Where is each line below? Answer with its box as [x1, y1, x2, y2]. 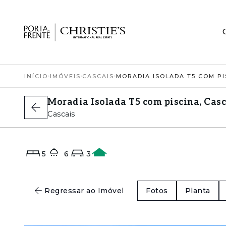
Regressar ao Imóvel [44, 186, 124, 195]
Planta [185, 186, 210, 195]
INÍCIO [24, 73, 48, 80]
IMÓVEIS [49, 73, 81, 80]
